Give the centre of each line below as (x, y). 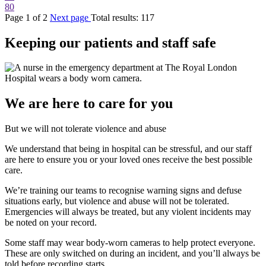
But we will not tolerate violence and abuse (85, 129)
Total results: (116, 17)
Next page (70, 17)
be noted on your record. (51, 223)
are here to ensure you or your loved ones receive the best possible (129, 160)
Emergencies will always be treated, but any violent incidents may (128, 212)
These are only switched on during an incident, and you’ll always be (132, 254)
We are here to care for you (89, 104)
